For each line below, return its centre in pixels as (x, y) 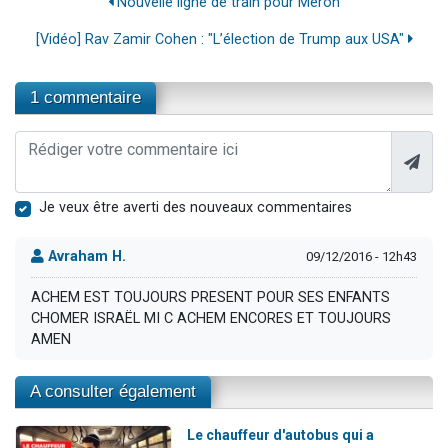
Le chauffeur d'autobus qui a (280, 435)
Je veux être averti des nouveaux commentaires (195, 207)
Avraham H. (85, 257)
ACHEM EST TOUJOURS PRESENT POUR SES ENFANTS (210, 298)
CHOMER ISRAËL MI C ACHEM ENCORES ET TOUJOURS (211, 319)
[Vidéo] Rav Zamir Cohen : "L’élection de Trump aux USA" (221, 39)
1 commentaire (85, 97)
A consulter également (113, 391)
